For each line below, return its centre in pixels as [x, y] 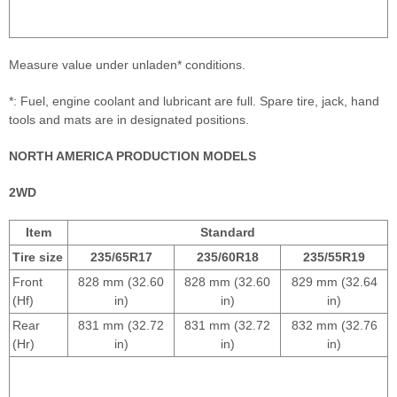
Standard [228, 233]
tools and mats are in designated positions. [129, 120]
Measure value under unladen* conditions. [127, 65]
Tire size [38, 257]
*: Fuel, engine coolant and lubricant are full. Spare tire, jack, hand [194, 101]
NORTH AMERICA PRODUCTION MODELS [132, 156]
